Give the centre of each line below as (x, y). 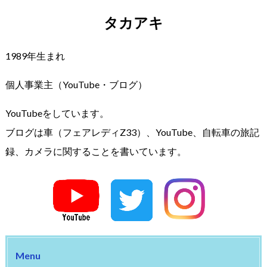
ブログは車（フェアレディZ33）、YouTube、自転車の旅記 (132, 132)
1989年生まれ (35, 55)
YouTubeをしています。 (57, 113)
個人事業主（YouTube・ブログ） (76, 84)
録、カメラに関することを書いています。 (96, 151)
